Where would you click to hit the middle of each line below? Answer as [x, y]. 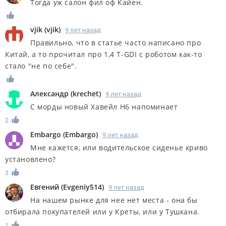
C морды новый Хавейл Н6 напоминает [104, 107]
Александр [49, 94]
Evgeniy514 [82, 187]
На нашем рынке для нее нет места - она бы [114, 200]
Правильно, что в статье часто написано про [116, 43]
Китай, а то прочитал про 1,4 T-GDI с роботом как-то [104, 54]
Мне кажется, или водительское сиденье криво [119, 148]
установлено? [31, 159]
